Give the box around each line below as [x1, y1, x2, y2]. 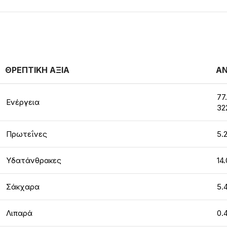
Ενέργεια [6, 97, 40, 107]
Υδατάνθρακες [6, 156, 61, 165]
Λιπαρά [6, 208, 32, 218]
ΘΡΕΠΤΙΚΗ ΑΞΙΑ [5, 65, 69, 75]
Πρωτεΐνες [6, 129, 47, 139]
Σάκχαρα [6, 182, 40, 192]
